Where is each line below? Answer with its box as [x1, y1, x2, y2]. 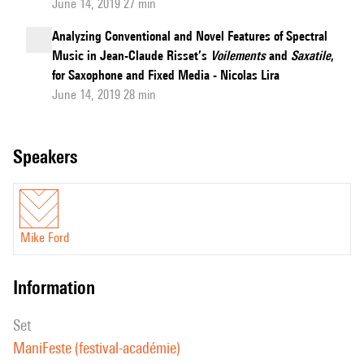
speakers [23, 145, 77, 167]
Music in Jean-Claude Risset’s [52, 48, 210, 63]
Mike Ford [20, 230, 69, 245]
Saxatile [291, 48, 331, 63]
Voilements [210, 48, 266, 63]
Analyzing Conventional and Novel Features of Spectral [52, 28, 327, 44]
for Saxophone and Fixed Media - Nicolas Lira [52, 67, 279, 83]
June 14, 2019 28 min [52, 87, 156, 102]
